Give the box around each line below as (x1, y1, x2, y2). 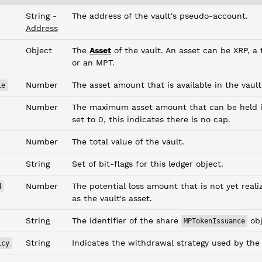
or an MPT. (71, 58, 115, 67)
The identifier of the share (71, 216, 181, 225)
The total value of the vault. (71, 137, 184, 146)
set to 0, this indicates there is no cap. (71, 115, 230, 124)
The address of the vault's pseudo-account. (71, 11, 248, 20)
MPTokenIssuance (183, 217, 245, 225)
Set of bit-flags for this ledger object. (71, 159, 223, 168)
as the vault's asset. (71, 194, 152, 203)
